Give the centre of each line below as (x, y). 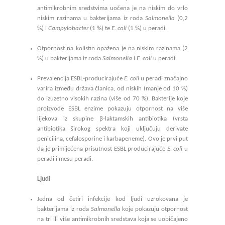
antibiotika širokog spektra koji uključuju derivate (113, 129)
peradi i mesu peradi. (65, 159)
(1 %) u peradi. (147, 28)
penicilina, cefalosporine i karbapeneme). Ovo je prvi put (113, 139)
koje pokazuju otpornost (154, 209)
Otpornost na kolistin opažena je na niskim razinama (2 (113, 48)
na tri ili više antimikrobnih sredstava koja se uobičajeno (113, 219)
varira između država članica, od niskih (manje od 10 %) (113, 89)
